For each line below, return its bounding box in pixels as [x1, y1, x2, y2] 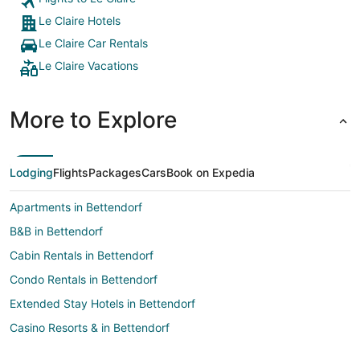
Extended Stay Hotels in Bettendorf [10, 297, 195, 311]
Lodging [10, 166, 53, 180]
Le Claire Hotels [39, 14, 121, 28]
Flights [53, 166, 88, 180]
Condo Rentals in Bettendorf [10, 272, 157, 287]
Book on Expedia [166, 166, 255, 180]
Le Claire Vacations [39, 59, 138, 73]
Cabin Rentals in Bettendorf [10, 248, 153, 263]
